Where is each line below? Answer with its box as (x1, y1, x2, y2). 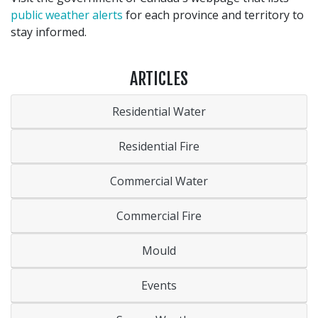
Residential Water (112, 103, 206, 119)
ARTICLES (130, 67, 188, 89)
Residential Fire (119, 138, 199, 154)
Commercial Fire (116, 207, 202, 224)
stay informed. (11, 23, 89, 40)
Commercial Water (110, 172, 208, 189)
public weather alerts (11, 6, 123, 23)
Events (141, 277, 177, 293)
